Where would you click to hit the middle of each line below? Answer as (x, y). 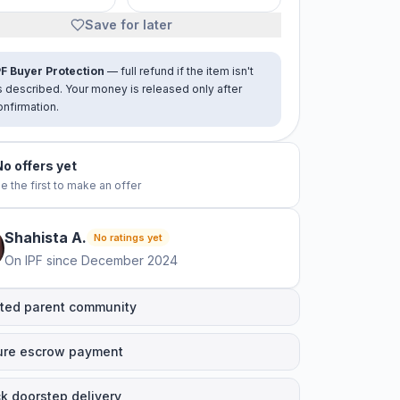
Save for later (129, 25)
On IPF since (41, 260)
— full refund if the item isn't (179, 71)
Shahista (36, 237)
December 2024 (129, 260)
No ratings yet (128, 237)
